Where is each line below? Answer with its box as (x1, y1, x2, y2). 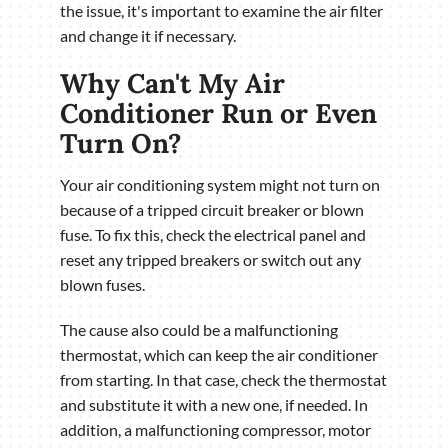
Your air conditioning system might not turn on (60, 174, 380, 194)
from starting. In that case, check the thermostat (60, 369, 387, 389)
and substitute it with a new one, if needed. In (60, 394, 368, 414)
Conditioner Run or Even (60, 96, 377, 131)
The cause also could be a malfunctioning (60, 319, 338, 339)
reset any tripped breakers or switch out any (60, 249, 361, 269)
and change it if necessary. (60, 26, 236, 46)
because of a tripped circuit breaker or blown (60, 199, 364, 219)
